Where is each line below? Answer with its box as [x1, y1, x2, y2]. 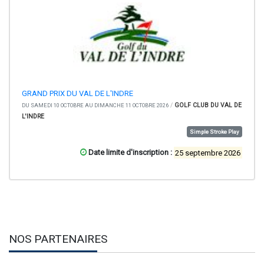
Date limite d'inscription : [88, 148, 172, 157]
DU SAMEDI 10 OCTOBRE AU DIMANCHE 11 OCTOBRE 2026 [22, 102, 169, 109]
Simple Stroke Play [190, 128, 239, 136]
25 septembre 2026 [175, 148, 241, 157]
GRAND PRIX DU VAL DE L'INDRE [22, 89, 133, 98]
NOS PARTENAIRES [9, 232, 107, 246]
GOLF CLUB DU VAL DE [174, 101, 242, 110]
